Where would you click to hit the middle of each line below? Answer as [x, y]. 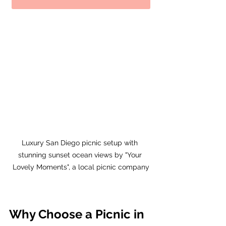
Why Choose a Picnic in [78, 214]
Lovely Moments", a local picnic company [81, 167]
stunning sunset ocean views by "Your [81, 155]
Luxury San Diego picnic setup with [81, 143]
